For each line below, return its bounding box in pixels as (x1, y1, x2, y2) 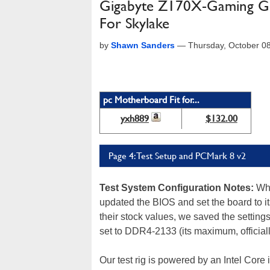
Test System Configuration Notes (99, 183, 251, 193)
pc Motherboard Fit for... (103, 94, 199, 105)
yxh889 (121, 113, 149, 124)
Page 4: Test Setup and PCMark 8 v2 (108, 150, 246, 162)
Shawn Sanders (111, 40, 175, 50)
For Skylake (99, 14, 169, 32)
